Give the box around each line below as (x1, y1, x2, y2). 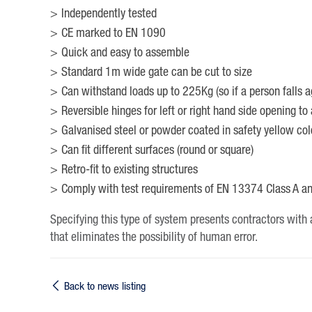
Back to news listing (64, 279, 146, 293)
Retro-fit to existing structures (61, 161, 198, 177)
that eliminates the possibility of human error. (50, 228, 258, 244)
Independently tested (61, 5, 157, 21)
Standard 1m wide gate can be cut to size (61, 63, 252, 79)
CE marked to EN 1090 (61, 24, 166, 40)
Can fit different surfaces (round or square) (61, 141, 253, 157)
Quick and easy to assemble (61, 44, 189, 60)
